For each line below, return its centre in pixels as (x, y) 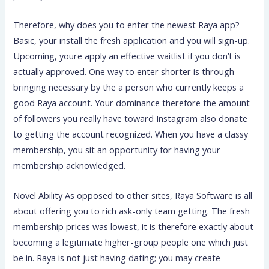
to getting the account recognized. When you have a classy (131, 134)
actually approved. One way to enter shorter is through (124, 72)
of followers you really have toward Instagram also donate (131, 119)
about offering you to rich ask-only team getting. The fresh (132, 210)
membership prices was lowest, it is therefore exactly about (134, 226)
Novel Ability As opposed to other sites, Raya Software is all (133, 195)
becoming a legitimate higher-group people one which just (131, 242)
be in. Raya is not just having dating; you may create (117, 257)
